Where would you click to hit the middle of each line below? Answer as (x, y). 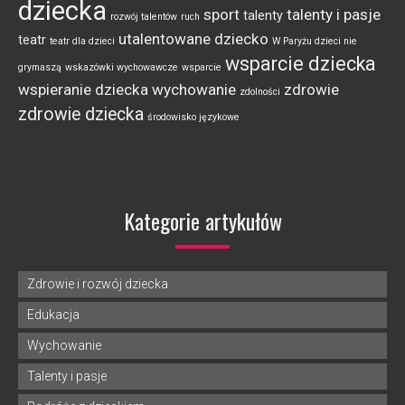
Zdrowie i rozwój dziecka (98, 284)
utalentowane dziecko (193, 39)
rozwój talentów (144, 17)
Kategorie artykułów (202, 221)
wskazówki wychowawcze (122, 67)
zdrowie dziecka (81, 114)
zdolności (260, 92)
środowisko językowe (193, 117)
